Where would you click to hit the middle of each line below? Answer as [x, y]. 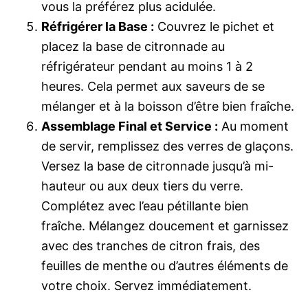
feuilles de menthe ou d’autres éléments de [165, 266]
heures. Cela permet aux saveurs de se [153, 86]
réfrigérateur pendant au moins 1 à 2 [147, 66]
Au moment [253, 126]
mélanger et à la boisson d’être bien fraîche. [168, 106]
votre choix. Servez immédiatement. [146, 286]
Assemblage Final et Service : [130, 126]
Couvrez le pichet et [214, 26]
